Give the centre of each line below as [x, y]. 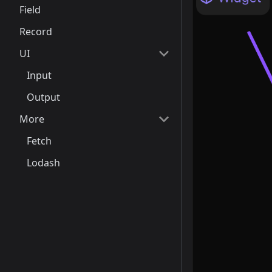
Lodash [43, 163]
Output [43, 97]
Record [36, 32]
